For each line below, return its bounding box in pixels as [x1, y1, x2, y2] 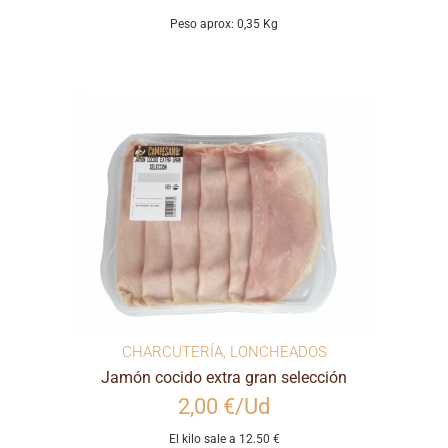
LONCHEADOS [229, 343, 327, 362]
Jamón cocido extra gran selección [101, 368, 347, 388]
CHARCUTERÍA [121, 343, 223, 362]
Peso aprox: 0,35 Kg [170, 17, 278, 32]
